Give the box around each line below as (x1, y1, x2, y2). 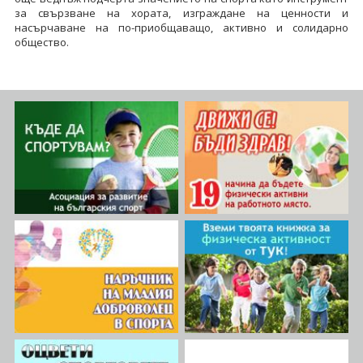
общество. (14, 34, 69, 49)
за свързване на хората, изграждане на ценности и (14, 5, 349, 20)
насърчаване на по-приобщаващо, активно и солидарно (14, 19, 349, 35)
